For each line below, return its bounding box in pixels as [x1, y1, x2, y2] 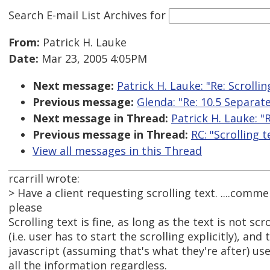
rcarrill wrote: [8, 171, 80, 186]
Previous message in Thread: [33, 127, 188, 142]
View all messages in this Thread [33, 143, 202, 159]
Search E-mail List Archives [8, 7, 147, 22]
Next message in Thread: [33, 111, 168, 126]
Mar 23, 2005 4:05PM [39, 51, 147, 66]
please [8, 200, 42, 215]
